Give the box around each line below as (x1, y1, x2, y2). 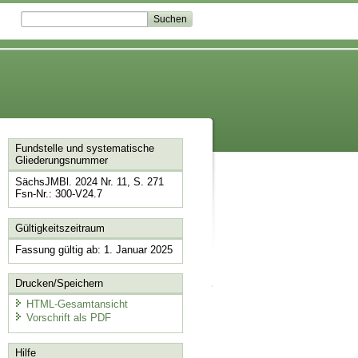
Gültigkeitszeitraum (14, 221, 105, 234)
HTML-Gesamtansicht (26, 297, 128, 310)
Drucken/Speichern (14, 277, 103, 290)
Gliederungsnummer (14, 154, 108, 167)
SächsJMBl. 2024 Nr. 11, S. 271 (14, 176, 164, 189)
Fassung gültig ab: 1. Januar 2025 (14, 243, 173, 256)
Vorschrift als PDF (26, 312, 111, 324)
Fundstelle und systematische (14, 142, 154, 155)
